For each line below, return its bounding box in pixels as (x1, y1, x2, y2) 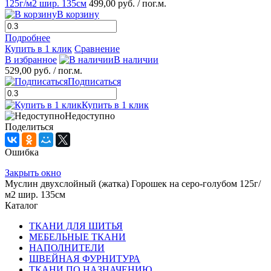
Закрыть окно (5, 167, 61, 178)
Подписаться (68, 76, 121, 87)
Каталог (5, 200, 38, 211)
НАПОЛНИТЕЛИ (29, 242, 105, 253)
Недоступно (65, 110, 115, 121)
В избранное (5, 54, 57, 65)
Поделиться (5, 121, 53, 132)
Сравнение (74, 43, 120, 54)
